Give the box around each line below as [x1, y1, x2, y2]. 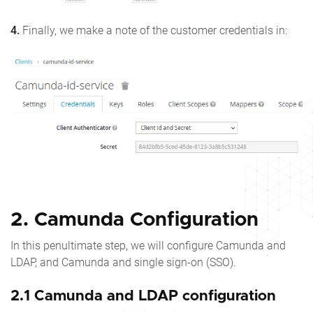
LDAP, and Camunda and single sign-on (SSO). [10, 255, 236, 269]
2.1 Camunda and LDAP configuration [10, 288, 276, 303]
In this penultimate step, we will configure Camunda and [10, 238, 286, 252]
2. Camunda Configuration [10, 210, 259, 230]
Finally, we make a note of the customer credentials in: [20, 24, 287, 38]
